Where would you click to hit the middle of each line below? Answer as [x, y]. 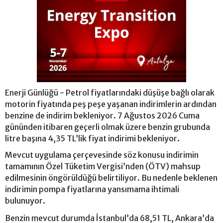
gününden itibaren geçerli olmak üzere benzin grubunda [108, 127]
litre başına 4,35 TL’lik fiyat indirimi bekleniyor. [93, 139]
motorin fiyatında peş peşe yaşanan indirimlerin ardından [111, 104]
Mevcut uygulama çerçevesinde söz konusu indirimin [102, 155]
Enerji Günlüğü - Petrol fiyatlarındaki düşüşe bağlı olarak [110, 93]
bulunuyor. [25, 201]
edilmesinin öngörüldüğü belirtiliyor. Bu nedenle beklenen [111, 178]
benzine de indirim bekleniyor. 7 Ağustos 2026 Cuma [102, 116]
